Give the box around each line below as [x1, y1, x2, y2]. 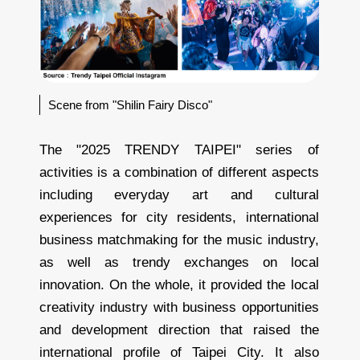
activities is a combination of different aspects [39, 164, 319, 180]
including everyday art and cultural [39, 186, 319, 202]
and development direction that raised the [39, 321, 319, 337]
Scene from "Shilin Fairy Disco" [47, 97, 212, 112]
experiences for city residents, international [39, 209, 319, 225]
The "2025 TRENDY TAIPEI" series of [39, 141, 319, 157]
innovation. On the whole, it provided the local [39, 276, 319, 292]
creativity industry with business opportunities [39, 299, 319, 315]
